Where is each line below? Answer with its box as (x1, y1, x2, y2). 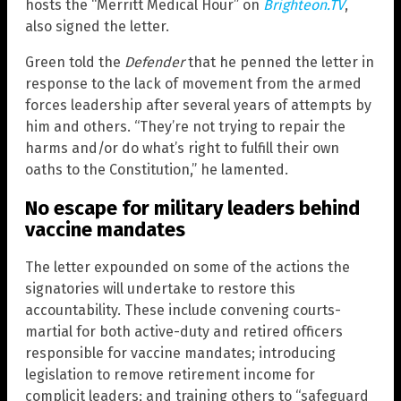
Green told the (25, 54, 124, 72)
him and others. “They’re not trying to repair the (25, 118, 346, 136)
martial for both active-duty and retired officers (25, 322, 343, 340)
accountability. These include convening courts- (25, 301, 341, 319)
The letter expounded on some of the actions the (25, 258, 350, 276)
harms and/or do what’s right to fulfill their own (25, 140, 339, 158)
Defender (124, 54, 184, 72)
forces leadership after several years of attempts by (25, 97, 371, 115)
